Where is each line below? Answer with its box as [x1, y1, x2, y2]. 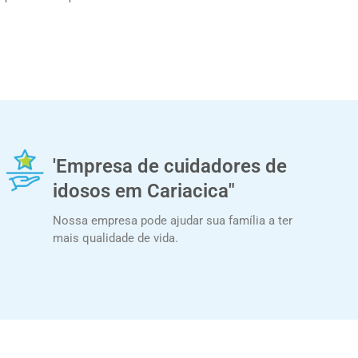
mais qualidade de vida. [52, 230, 178, 245]
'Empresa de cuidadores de [52, 154, 287, 177]
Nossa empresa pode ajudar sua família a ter [52, 213, 292, 228]
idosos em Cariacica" [52, 179, 235, 202]
